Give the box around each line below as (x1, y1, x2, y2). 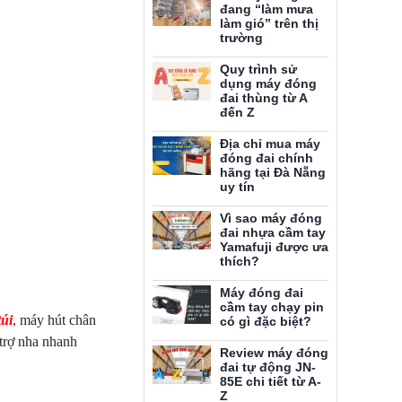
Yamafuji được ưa (220, 240, 328, 254)
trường (220, 31, 263, 45)
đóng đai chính (220, 151, 313, 165)
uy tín (220, 179, 255, 194)
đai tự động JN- (220, 360, 316, 374)
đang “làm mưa (220, 2, 313, 16)
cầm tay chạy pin (220, 300, 324, 314)
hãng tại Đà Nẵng (220, 165, 326, 179)
